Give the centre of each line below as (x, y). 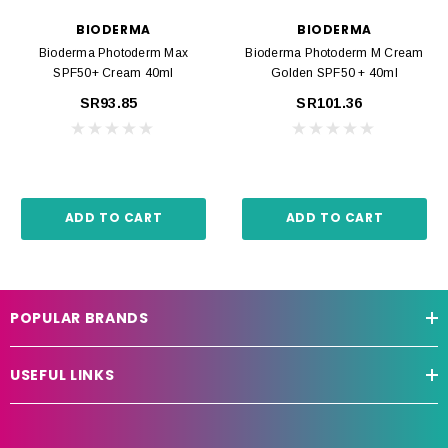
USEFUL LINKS (62, 374)
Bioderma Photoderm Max (113, 52)
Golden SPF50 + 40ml (334, 72)
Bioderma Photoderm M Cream (334, 52)
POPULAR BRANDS (79, 317)
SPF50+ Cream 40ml (113, 72)
